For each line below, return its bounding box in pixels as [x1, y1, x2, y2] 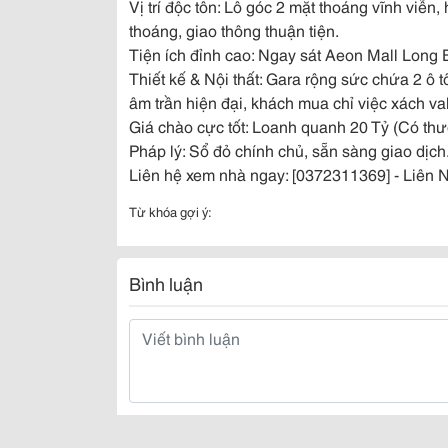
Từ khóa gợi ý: [129, 202, 212, 220]
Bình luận [129, 270, 203, 296]
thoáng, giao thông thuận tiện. [129, 18, 339, 41]
